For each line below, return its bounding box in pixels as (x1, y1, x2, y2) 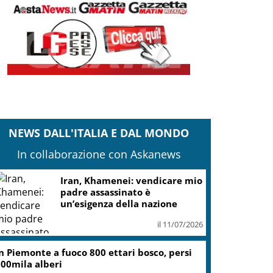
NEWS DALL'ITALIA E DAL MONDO (9, 125, 190, 140)
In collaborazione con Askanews (16, 146, 181, 161)
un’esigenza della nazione (60, 197, 178, 210)
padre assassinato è (60, 186, 151, 199)
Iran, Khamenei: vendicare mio (60, 174, 203, 187)
